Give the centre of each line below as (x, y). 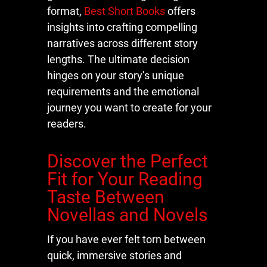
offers (180, 11)
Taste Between (106, 197)
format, (66, 11)
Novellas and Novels (127, 215)
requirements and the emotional (123, 91)
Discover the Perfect (128, 161)
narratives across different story (122, 43)
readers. (67, 123)
